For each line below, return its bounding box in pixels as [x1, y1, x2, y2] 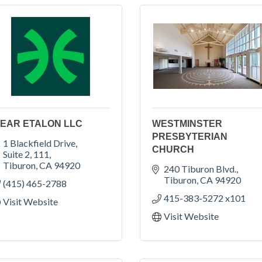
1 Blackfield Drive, [3, 137, 77, 149]
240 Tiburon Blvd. [164, 163, 236, 174]
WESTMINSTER [152, 118, 222, 129]
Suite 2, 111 [3, 148, 49, 160]
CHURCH [152, 144, 194, 154]
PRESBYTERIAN [152, 131, 227, 142]
